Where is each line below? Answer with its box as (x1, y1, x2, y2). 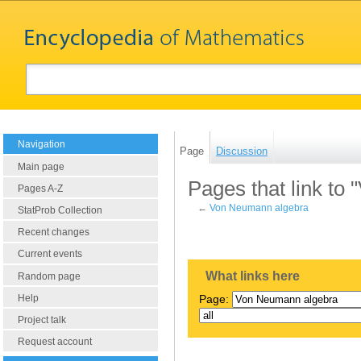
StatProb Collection (18, 205, 102, 217)
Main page (18, 160, 64, 172)
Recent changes (18, 226, 89, 239)
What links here (205, 269, 301, 284)
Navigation (18, 139, 65, 151)
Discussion (216, 144, 268, 157)
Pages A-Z (18, 182, 63, 194)
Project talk (18, 314, 66, 326)
